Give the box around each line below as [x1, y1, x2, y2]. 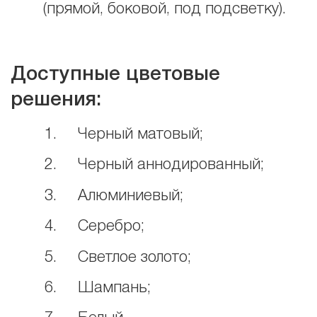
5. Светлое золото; [45, 250, 191, 265]
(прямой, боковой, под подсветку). [43, 2, 287, 17]
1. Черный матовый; [45, 127, 203, 142]
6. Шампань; [45, 281, 151, 296]
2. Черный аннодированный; [45, 158, 264, 173]
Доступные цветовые [11, 66, 220, 84]
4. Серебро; [45, 219, 144, 234]
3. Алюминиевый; [45, 188, 183, 203]
